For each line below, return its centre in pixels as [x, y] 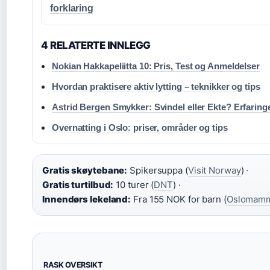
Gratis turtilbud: [78, 184]
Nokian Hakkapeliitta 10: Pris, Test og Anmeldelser [156, 66]
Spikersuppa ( [158, 170]
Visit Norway [214, 170]
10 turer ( [134, 184]
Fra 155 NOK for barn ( [179, 199]
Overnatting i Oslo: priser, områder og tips [140, 127]
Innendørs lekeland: [87, 199]
